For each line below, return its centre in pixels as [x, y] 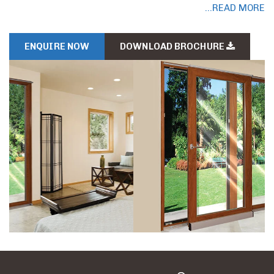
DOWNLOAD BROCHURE [173, 47]
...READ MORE [235, 8]
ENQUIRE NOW [57, 47]
